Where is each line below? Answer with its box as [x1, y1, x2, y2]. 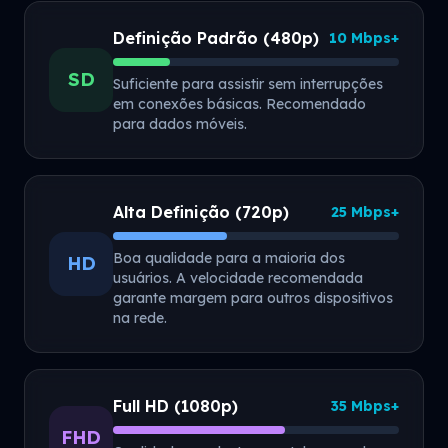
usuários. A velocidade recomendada [113, 269, 363, 287]
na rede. [113, 309, 167, 327]
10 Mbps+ [329, 29, 399, 47]
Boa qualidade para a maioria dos [113, 249, 345, 267]
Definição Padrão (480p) [113, 28, 319, 48]
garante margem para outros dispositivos [113, 289, 393, 307]
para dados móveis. [113, 115, 247, 133]
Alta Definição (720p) [113, 202, 289, 222]
